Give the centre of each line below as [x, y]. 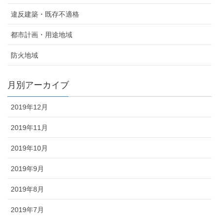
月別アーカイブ [38, 85]
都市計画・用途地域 [42, 35]
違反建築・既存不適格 [45, 14]
